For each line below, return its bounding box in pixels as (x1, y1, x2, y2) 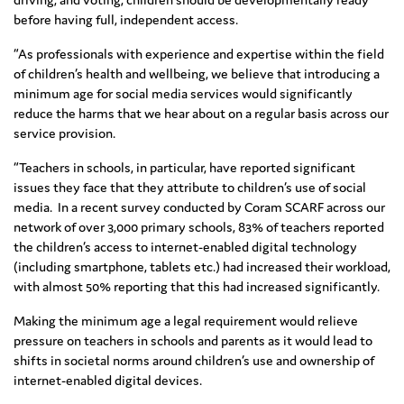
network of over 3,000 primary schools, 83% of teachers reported (14, 218, 384, 236)
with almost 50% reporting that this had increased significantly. (14, 278, 380, 296)
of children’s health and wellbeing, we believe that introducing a (14, 65, 380, 83)
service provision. (14, 124, 115, 142)
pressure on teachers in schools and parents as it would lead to (14, 332, 372, 350)
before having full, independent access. (14, 11, 238, 29)
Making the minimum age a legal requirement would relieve (14, 312, 358, 330)
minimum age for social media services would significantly (14, 85, 353, 103)
